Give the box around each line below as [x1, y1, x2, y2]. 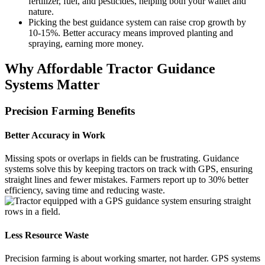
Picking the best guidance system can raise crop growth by [28, 17, 246, 27]
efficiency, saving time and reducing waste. [5, 185, 165, 196]
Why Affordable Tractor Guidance [5, 60, 215, 76]
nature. [28, 7, 54, 17]
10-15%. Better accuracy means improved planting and [28, 28, 233, 38]
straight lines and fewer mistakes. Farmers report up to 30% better [5, 174, 248, 185]
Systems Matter [5, 76, 100, 92]
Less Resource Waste [5, 230, 89, 240]
